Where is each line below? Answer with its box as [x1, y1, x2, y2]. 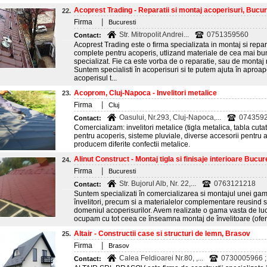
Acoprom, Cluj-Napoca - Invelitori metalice [74, 89, 217, 97]
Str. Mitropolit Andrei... [119, 30, 189, 39]
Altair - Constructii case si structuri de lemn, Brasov [74, 229, 250, 238]
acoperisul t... [74, 74, 117, 82]
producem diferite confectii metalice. [74, 140, 190, 148]
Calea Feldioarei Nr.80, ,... [119, 254, 203, 262]
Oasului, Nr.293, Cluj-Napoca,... [119, 113, 221, 122]
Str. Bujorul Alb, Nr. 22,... [119, 179, 196, 188]
